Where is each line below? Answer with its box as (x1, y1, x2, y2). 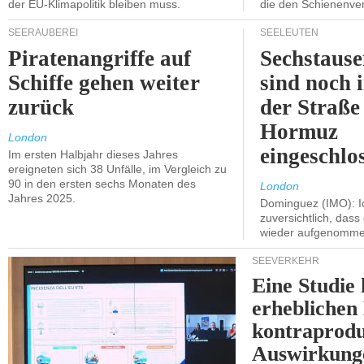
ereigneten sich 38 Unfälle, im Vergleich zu (8, 162, 227, 175)
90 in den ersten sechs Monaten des (8, 177, 196, 190)
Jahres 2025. (8, 192, 76, 205)
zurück (8, 95, 75, 119)
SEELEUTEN (260, 27, 318, 38)
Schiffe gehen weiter (8, 71, 200, 95)
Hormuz (260, 119, 339, 144)
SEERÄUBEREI (8, 27, 78, 38)
